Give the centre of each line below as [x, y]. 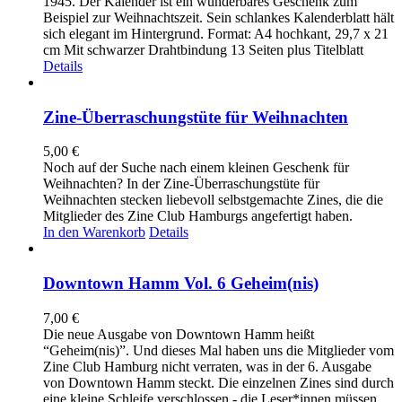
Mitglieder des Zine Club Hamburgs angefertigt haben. [198, 216]
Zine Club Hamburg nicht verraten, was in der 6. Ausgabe [207, 366]
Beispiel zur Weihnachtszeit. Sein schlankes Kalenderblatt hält [218, 17]
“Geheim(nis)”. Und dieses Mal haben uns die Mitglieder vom [218, 350]
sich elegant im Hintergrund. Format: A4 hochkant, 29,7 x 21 [216, 33]
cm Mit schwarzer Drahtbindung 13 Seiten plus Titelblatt [203, 49]
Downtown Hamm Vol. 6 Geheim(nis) [181, 284]
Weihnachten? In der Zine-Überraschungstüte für [181, 184]
